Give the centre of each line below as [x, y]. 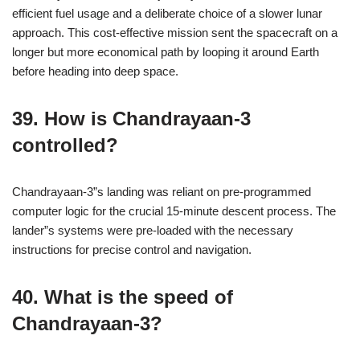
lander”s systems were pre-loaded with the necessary [153, 230]
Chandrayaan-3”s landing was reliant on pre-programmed [162, 192]
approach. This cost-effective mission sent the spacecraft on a [175, 33]
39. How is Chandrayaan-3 [131, 119]
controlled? [65, 145]
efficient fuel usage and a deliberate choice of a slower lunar [167, 13]
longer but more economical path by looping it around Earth [166, 52]
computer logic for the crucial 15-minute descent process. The [174, 211]
